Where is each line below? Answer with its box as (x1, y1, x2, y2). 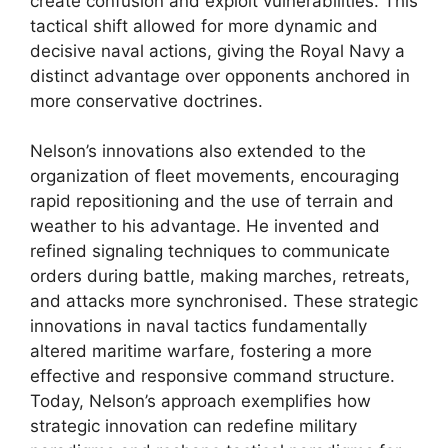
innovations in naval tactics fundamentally (30, 316, 367, 336)
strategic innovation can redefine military (30, 416, 357, 436)
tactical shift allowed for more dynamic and (30, 15, 378, 36)
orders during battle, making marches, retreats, (30, 266, 410, 286)
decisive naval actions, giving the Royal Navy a (30, 40, 405, 61)
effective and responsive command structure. (30, 366, 395, 386)
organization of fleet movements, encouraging (30, 166, 399, 186)
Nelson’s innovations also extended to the (30, 141, 366, 161)
